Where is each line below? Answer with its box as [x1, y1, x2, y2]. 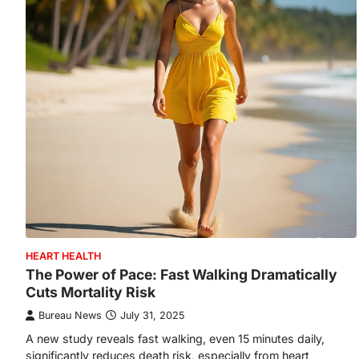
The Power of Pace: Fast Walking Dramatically [26, 265, 337, 283]
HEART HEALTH [26, 249, 101, 262]
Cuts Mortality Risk [26, 283, 155, 301]
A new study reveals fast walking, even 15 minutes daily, [26, 331, 325, 345]
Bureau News [38, 309, 102, 321]
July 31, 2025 [120, 309, 184, 321]
